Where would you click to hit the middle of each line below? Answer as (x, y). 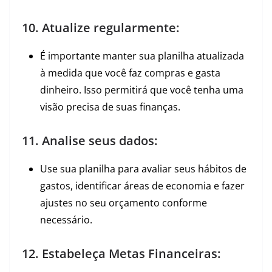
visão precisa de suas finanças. (110, 107)
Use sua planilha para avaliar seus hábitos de (143, 169)
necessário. (66, 220)
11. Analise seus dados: (90, 141)
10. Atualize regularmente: (101, 28)
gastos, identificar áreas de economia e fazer (142, 186)
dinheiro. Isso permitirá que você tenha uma (142, 90)
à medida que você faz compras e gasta (130, 73)
